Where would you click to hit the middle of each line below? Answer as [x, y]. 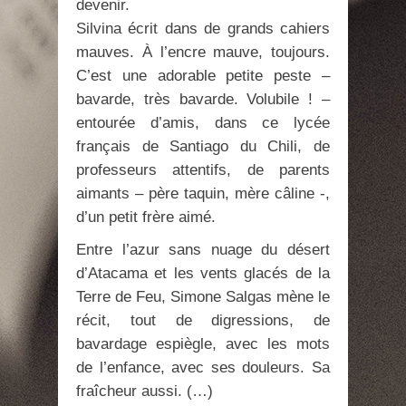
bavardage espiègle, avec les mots [203, 343]
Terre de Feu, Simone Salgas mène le [203, 296]
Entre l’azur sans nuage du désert [203, 249]
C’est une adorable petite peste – [203, 75]
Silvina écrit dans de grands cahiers [203, 28]
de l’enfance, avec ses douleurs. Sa [203, 367]
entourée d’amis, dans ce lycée [203, 122]
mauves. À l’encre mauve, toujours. [203, 52]
